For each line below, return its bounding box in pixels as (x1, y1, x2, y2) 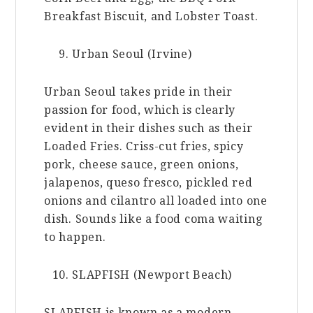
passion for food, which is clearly (44, 103, 236, 117)
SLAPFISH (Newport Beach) (72, 268, 233, 282)
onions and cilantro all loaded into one (44, 194, 268, 208)
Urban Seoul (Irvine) (72, 48, 192, 61)
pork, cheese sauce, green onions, (44, 158, 239, 172)
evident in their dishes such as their (44, 122, 253, 136)
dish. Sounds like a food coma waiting (44, 212, 263, 226)
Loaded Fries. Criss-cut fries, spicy (44, 140, 244, 154)
